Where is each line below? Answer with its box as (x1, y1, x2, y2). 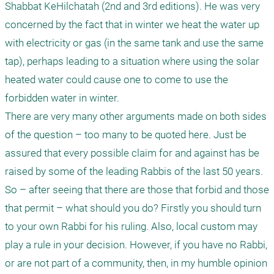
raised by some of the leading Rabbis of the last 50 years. (5, 165, 265, 177)
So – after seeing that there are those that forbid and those (5, 183, 269, 196)
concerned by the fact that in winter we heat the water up (5, 18, 259, 31)
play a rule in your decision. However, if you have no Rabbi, (5, 239, 267, 251)
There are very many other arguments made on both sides (5, 110, 267, 122)
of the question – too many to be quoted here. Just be (5, 128, 246, 141)
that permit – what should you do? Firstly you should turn (5, 202, 261, 214)
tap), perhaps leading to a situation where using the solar (5, 55, 259, 67)
